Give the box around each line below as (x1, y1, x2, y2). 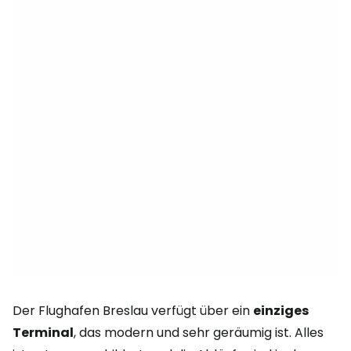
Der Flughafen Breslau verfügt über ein (13, 302, 253, 320)
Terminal (13, 324, 74, 342)
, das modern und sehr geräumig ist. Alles (74, 324, 324, 342)
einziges (253, 302, 309, 320)
